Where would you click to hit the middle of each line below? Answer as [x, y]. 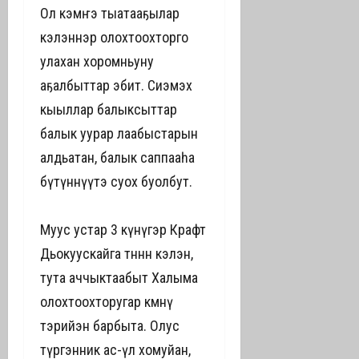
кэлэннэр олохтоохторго [114, 37]
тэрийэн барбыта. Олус [110, 326]
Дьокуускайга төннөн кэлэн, [117, 254]
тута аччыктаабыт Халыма [119, 278]
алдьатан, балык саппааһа [117, 157]
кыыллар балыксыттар [109, 109]
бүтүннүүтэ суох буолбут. [116, 182]
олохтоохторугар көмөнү [107, 302]
